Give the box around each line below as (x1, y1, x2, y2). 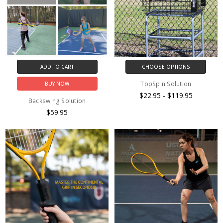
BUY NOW (45, 80, 70, 88)
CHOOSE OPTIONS (141, 63, 190, 71)
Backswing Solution (28, 97, 86, 106)
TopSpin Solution (140, 80, 192, 89)
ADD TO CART (40, 63, 74, 71)
